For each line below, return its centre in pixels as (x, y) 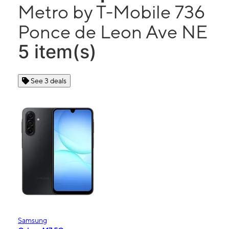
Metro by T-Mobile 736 (111, 12)
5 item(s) (57, 52)
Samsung (32, 220)
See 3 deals (49, 81)
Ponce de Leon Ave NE (113, 32)
